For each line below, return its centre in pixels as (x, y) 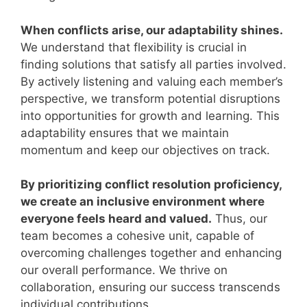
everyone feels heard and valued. (116, 219)
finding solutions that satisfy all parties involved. (153, 64)
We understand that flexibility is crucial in (134, 47)
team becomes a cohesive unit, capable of (137, 236)
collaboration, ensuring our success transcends (150, 287)
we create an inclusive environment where (143, 201)
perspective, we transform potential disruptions (150, 98)
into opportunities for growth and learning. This (150, 115)
